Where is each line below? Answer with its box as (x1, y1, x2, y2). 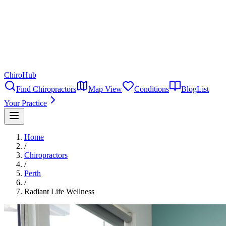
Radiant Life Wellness (24, 187, 94, 196)
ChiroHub (4, 71, 36, 79)
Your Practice (4, 99, 47, 107)
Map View (88, 85, 122, 93)
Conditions (134, 85, 169, 93)
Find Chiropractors (16, 85, 76, 93)
